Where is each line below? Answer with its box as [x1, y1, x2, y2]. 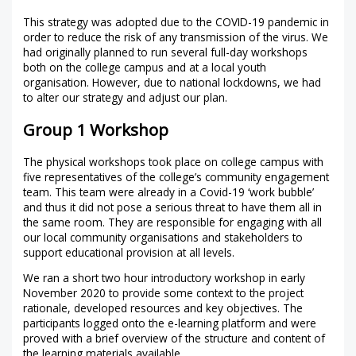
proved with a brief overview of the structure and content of [23, 331, 326, 346]
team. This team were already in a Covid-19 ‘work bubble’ [23, 184, 315, 199]
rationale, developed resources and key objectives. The [23, 300, 304, 316]
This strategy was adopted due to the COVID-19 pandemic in [23, 14, 330, 29]
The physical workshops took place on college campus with [23, 153, 324, 169]
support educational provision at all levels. [23, 244, 235, 260]
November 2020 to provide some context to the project [23, 285, 304, 301]
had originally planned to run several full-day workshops [23, 44, 308, 60]
